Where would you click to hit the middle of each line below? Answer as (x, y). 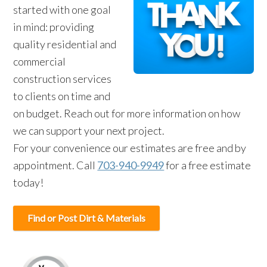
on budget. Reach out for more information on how (127, 113)
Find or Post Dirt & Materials (87, 218)
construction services (63, 79)
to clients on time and (62, 96)
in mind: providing (54, 27)
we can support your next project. (89, 131)
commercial (40, 61)
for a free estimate (208, 165)
